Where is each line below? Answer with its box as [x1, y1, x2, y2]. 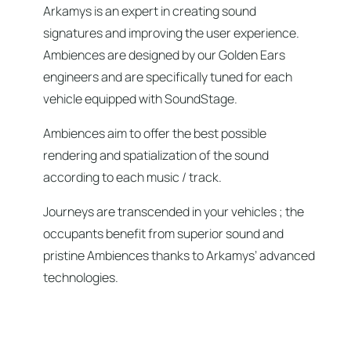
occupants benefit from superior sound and [43, 224, 284, 242]
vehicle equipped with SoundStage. [43, 89, 237, 107]
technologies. [43, 268, 118, 286]
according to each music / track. [43, 168, 222, 186]
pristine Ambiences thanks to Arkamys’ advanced [43, 246, 315, 264]
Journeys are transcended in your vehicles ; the [43, 202, 304, 220]
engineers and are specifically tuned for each [43, 67, 292, 85]
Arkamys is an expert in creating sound [43, 2, 256, 20]
